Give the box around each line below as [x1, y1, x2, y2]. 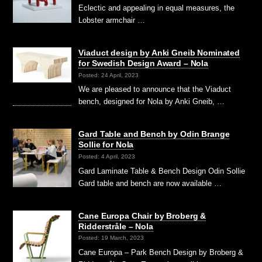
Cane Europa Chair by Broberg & [78, 211, 206, 220]
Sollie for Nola [78, 140, 134, 150]
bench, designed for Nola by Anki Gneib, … [78, 97, 225, 106]
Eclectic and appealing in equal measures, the [78, 4, 235, 13]
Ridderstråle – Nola [78, 221, 153, 231]
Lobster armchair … [78, 16, 146, 25]
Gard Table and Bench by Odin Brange [78, 129, 230, 139]
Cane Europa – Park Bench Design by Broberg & [78, 247, 244, 257]
